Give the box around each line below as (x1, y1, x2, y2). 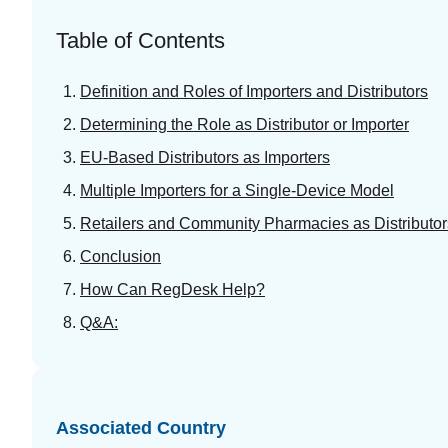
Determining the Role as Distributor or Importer (80, 115, 409, 133)
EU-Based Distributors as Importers (80, 148, 330, 166)
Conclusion (80, 247, 161, 265)
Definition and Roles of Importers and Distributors (80, 82, 428, 100)
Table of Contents (56, 27, 225, 53)
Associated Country (56, 417, 226, 438)
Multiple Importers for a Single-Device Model (80, 181, 394, 199)
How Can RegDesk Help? (80, 280, 265, 298)
